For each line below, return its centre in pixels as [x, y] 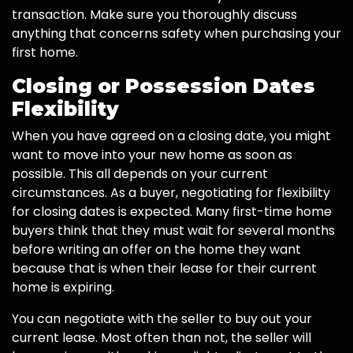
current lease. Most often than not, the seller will [162, 337]
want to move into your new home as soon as [152, 154]
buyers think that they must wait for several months [173, 230]
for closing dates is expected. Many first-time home [172, 211]
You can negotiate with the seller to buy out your [162, 318]
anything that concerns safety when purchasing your [176, 33]
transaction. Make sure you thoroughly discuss [154, 14]
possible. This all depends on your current [140, 173]
